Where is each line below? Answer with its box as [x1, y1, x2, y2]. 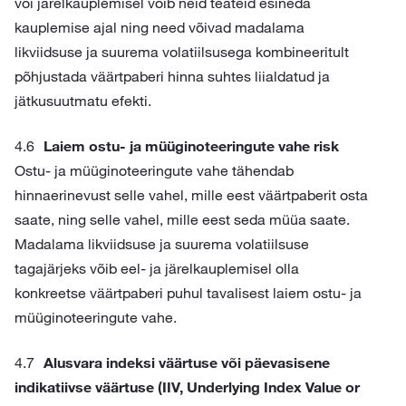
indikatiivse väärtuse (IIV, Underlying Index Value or [14, 378, 360, 396]
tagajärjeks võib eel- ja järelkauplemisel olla [14, 259, 299, 277]
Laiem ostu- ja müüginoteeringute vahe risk [43, 137, 339, 155]
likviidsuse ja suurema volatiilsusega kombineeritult [14, 43, 349, 61]
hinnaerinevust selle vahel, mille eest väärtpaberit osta [14, 186, 368, 204]
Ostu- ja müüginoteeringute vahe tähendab [14, 161, 294, 179]
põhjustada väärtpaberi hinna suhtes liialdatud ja [14, 67, 330, 85]
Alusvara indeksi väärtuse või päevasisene [43, 353, 330, 372]
